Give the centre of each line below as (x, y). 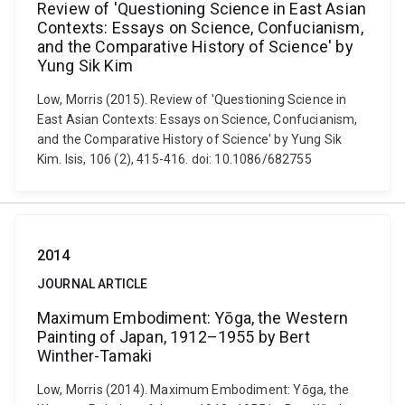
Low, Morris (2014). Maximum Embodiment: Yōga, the (193, 390)
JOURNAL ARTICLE (93, 284)
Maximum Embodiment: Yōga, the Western (193, 318)
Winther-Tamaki (95, 356)
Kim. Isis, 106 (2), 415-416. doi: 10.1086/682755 (174, 159)
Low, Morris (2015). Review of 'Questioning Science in (192, 99)
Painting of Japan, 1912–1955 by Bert (174, 337)
